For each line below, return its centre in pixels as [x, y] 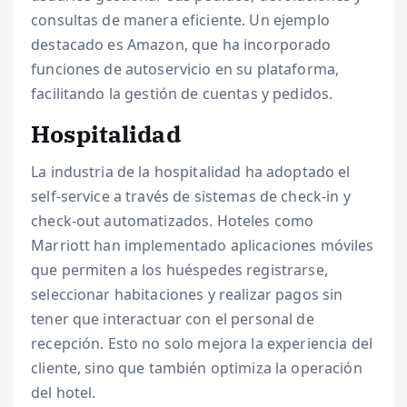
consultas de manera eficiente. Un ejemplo [180, 20]
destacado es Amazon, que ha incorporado [181, 44]
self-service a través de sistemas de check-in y [191, 196]
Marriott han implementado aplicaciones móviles [203, 245]
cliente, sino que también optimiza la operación [197, 367]
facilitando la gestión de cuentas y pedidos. [182, 93]
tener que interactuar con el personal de [173, 318]
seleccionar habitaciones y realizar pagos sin [187, 294]
